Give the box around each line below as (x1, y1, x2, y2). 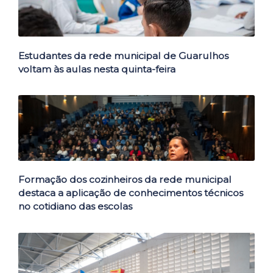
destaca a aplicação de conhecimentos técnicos (18, 187, 243, 199)
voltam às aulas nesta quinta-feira (18, 63, 175, 75)
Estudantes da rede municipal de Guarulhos (18, 49, 229, 62)
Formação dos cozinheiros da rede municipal (18, 174, 232, 186)
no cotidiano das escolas (18, 200, 132, 213)
